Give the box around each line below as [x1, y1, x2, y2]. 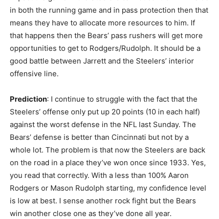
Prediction [10, 94, 47, 104]
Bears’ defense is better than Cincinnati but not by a [10, 132, 189, 142]
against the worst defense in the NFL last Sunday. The [10, 119, 196, 129]
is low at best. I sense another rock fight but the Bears [10, 196, 196, 205]
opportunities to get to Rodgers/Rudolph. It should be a [10, 43, 200, 53]
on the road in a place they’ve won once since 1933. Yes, [10, 157, 206, 167]
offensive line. [10, 68, 59, 78]
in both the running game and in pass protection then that [10, 5, 208, 15]
